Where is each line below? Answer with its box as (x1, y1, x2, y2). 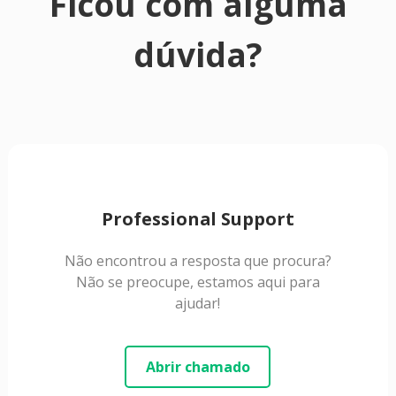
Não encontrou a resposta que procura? (64, 250, 331, 270)
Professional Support (101, 206, 294, 231)
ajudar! (175, 293, 221, 313)
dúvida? (133, 32, 263, 78)
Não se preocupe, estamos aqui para (75, 271, 320, 292)
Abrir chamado (145, 356, 250, 377)
